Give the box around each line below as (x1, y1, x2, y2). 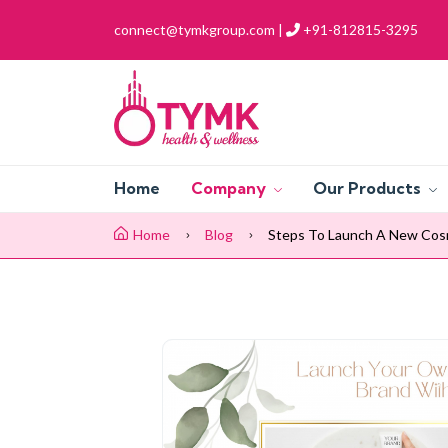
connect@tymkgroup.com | (114, 21, 283, 39)
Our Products (313, 178, 425, 199)
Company (191, 178, 270, 199)
